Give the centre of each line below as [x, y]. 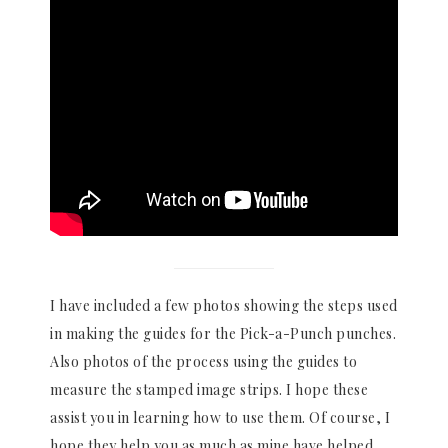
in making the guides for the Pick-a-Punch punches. [223, 334]
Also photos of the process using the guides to [203, 362]
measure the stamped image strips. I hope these [209, 390]
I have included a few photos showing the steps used [224, 306]
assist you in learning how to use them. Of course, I [220, 418]
